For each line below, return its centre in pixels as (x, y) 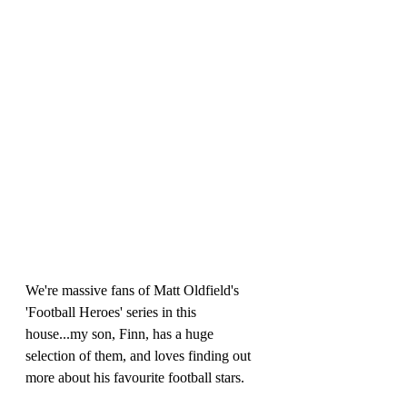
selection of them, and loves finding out (140, 356)
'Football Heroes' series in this (113, 313)
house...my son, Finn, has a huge (121, 334)
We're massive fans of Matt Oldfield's (134, 291)
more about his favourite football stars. (137, 378)
